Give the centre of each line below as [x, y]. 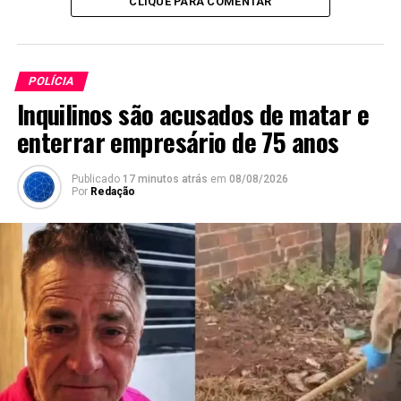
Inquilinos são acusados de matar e [193, 113]
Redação [112, 191]
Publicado [95, 179]
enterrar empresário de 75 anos [178, 141]
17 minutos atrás [165, 179]
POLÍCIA [51, 81]
